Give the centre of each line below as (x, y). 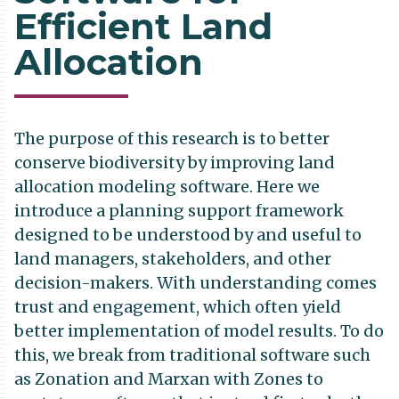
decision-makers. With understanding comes (195, 283)
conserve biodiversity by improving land (175, 163)
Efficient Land (143, 26)
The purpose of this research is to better (172, 138)
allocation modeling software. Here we (167, 187)
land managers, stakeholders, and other (173, 259)
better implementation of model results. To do (199, 331)
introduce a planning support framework (179, 211)
